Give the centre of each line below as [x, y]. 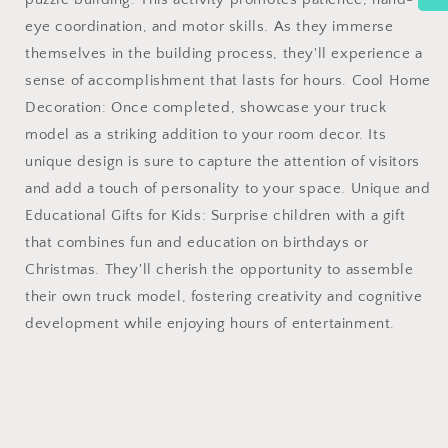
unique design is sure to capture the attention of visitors [222, 161]
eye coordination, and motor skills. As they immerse [209, 26]
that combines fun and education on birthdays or [197, 242]
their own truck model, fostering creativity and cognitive [224, 296]
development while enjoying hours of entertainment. [210, 323]
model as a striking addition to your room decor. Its [206, 134]
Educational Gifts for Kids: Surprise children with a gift [215, 215]
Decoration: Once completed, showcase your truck [206, 107]
